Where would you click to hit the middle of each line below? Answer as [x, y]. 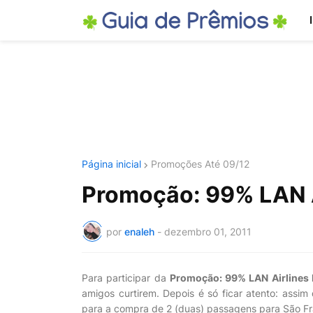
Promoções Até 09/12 [200, 164]
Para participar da [126, 278]
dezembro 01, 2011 [208, 231]
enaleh [139, 231]
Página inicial [111, 164]
